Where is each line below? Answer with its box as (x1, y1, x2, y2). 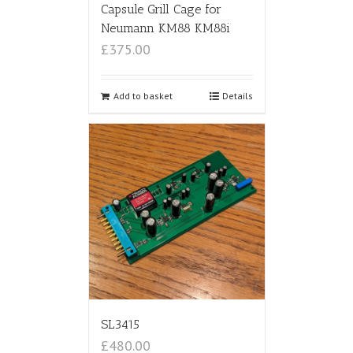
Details (221, 89, 253, 102)
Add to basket (113, 89, 173, 102)
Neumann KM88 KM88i (100, 20, 230, 35)
